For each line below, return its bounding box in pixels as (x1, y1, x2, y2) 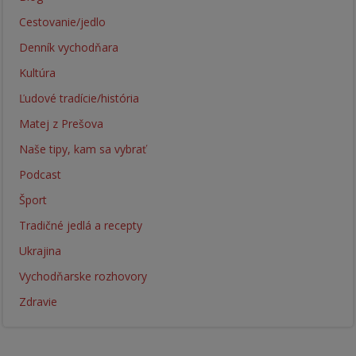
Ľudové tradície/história (19, 90, 139, 106)
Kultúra (19, 64, 56, 80)
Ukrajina (19, 242, 61, 258)
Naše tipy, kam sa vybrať (19, 141, 146, 157)
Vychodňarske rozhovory (19, 268, 147, 284)
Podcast (19, 166, 61, 182)
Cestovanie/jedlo (19, 14, 106, 29)
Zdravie (19, 293, 57, 309)
